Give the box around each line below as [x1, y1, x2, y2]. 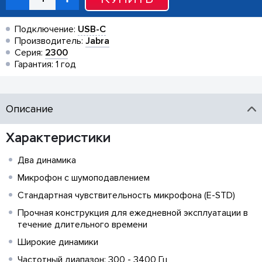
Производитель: [15, 35, 85, 47]
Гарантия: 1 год [15, 58, 76, 70]
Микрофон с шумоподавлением [18, 172, 150, 184]
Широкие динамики [18, 236, 98, 248]
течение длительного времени [18, 219, 147, 230]
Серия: [15, 47, 45, 58]
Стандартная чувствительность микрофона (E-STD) [18, 189, 235, 201]
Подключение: [15, 23, 78, 35]
